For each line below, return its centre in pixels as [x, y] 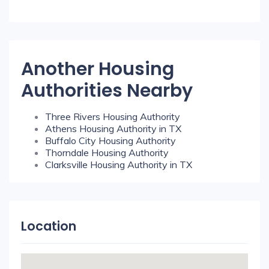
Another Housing [98, 69]
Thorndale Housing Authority [107, 153]
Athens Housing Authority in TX [113, 128]
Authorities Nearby [107, 91]
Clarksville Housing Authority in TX [119, 165]
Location [49, 226]
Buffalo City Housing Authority [110, 141]
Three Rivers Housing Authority [113, 116]
